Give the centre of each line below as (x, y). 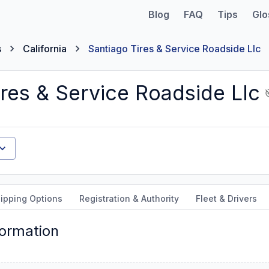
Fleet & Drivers (226, 198)
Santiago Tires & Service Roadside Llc (174, 49)
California (45, 49)
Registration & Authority (129, 198)
